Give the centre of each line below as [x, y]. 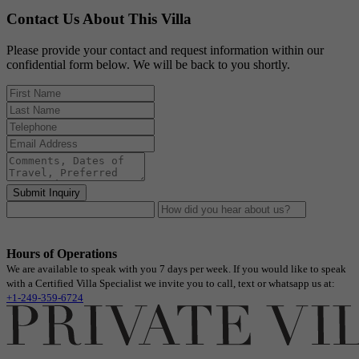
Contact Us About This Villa [99, 19]
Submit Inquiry [46, 193]
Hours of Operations [62, 254]
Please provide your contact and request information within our [165, 50]
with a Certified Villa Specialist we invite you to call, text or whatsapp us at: [171, 284]
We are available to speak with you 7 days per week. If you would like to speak [176, 269]
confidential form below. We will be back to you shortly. [148, 65]
